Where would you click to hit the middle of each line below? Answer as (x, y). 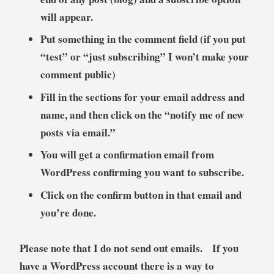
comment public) (78, 75)
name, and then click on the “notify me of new (142, 114)
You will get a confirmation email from (127, 155)
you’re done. (68, 212)
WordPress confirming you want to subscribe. (142, 172)
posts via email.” (78, 132)
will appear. (66, 17)
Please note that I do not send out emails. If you (129, 248)
